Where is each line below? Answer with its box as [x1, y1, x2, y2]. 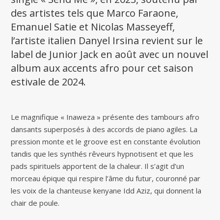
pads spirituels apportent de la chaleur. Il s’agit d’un [11, 161, 185, 171]
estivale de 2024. [11, 75, 86, 89]
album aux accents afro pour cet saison [11, 61, 194, 75]
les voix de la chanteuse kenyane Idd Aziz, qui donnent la [11, 186, 202, 196]
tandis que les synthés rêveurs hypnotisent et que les [11, 149, 194, 159]
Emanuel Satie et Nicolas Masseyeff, [11, 20, 175, 34]
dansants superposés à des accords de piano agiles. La [11, 124, 198, 135]
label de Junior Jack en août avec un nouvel [11, 48, 209, 61]
